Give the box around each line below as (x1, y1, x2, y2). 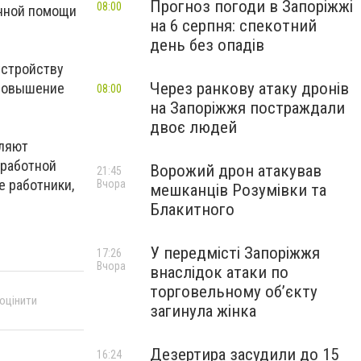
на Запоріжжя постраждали (150, 98, 345, 118)
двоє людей (150, 118, 237, 137)
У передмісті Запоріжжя (150, 243, 320, 263)
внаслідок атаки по (150, 263, 288, 282)
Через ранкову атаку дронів (150, 79, 349, 98)
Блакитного (150, 200, 234, 219)
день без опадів (150, 35, 264, 55)
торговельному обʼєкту (150, 282, 317, 301)
